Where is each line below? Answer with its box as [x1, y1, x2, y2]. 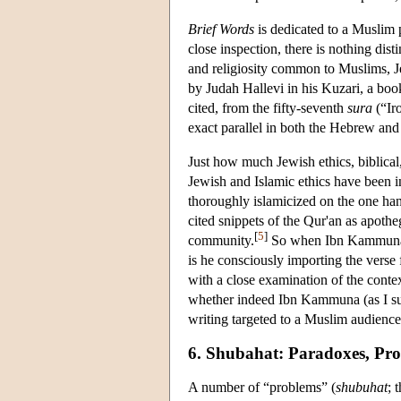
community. [188, 232, 254, 248]
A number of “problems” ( [188, 379, 336, 395]
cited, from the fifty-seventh [188, 99, 347, 115]
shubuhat [336, 379, 388, 395]
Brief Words [188, 21, 254, 37]
